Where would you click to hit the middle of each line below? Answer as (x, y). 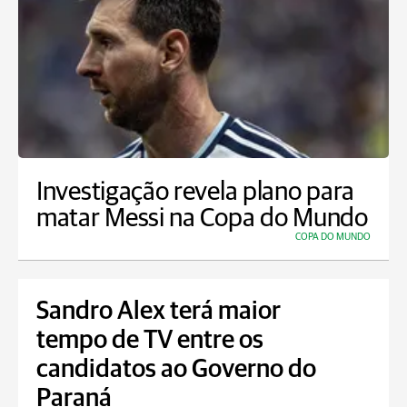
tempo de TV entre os (150, 341)
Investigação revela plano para (196, 192)
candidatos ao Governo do (176, 370)
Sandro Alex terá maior (159, 312)
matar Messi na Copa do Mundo (202, 218)
